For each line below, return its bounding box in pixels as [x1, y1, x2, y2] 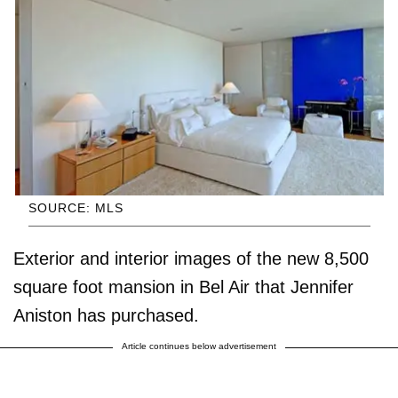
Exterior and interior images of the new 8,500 [13, 249, 369, 269]
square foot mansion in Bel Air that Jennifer [13, 277, 354, 298]
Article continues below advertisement [122, 341, 276, 352]
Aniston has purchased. [13, 306, 199, 326]
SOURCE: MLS [28, 201, 123, 216]
